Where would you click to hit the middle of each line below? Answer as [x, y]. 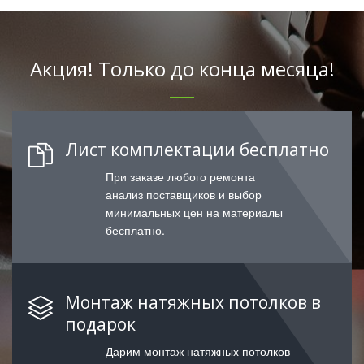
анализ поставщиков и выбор [184, 195]
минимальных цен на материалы [194, 212]
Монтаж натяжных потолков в [193, 303]
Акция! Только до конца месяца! [182, 69]
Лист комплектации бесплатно [197, 150]
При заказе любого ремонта [180, 177]
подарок [100, 325]
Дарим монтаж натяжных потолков [198, 351]
